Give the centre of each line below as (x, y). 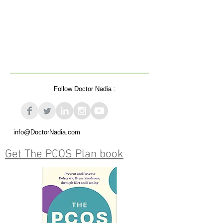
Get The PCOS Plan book (64, 155)
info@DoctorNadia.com (47, 132)
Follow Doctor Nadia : (85, 89)
